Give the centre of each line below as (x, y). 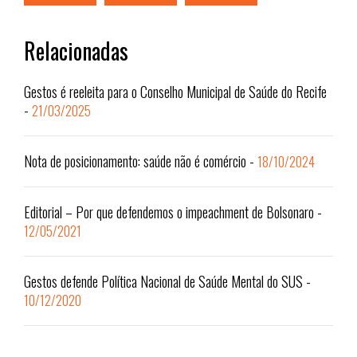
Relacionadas (76, 51)
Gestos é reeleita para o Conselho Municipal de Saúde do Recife (175, 92)
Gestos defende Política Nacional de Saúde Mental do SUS (163, 282)
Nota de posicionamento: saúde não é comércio (135, 161)
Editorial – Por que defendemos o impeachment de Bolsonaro (169, 212)
